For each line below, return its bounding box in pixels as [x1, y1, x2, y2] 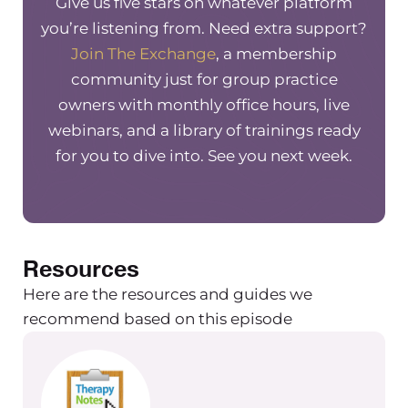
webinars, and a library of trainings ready [47, 120, 361, 139]
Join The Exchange [71, 44, 216, 63]
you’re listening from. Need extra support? [41, 18, 367, 37]
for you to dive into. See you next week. [56, 146, 352, 165]
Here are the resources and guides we [23, 284, 312, 303]
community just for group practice [70, 69, 338, 88]
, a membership [216, 44, 337, 63]
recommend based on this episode [23, 309, 292, 328]
